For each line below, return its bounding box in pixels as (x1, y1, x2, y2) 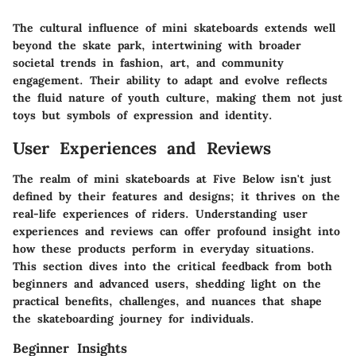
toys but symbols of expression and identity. (13, 108, 273, 123)
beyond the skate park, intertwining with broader (13, 38, 301, 53)
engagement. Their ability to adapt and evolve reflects (13, 73, 327, 88)
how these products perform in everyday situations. (13, 241, 315, 256)
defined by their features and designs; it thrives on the (13, 188, 340, 203)
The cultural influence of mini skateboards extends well (13, 21, 335, 36)
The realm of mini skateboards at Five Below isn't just (13, 171, 331, 186)
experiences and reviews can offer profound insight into (13, 223, 340, 238)
